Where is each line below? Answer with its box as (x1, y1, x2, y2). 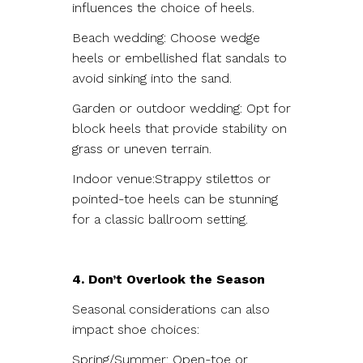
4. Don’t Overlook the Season (72, 271, 265, 287)
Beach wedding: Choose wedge (72, 29, 260, 45)
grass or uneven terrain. (72, 140, 216, 156)
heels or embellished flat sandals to (72, 49, 287, 66)
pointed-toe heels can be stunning (72, 190, 278, 207)
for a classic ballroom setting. (72, 211, 252, 227)
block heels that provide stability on (72, 120, 287, 136)
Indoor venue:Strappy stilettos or (72, 170, 271, 186)
